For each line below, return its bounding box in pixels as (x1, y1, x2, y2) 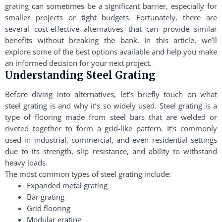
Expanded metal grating (26, 180, 108, 190)
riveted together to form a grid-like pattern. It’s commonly (5, 123, 217, 133)
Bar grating (26, 192, 64, 202)
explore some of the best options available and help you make (5, 47, 217, 56)
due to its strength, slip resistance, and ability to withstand (5, 146, 217, 156)
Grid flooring (26, 203, 70, 213)
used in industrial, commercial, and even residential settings (5, 135, 217, 145)
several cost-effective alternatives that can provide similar (5, 24, 217, 34)
